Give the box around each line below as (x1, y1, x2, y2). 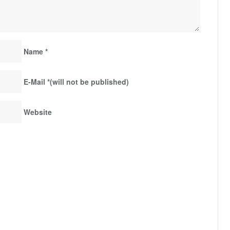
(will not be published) (50, 76, 129, 87)
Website (24, 107, 52, 118)
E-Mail (24, 76, 45, 87)
